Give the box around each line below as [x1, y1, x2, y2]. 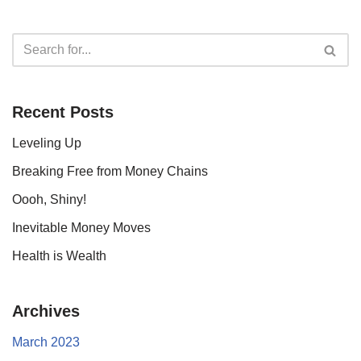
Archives [12, 302, 80, 320]
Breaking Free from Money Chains [12, 164, 208, 178]
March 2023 [12, 335, 80, 349]
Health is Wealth [12, 249, 106, 263]
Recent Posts [12, 103, 114, 121]
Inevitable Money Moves [12, 221, 151, 234]
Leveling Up [12, 136, 81, 150]
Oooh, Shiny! [12, 193, 86, 206]
